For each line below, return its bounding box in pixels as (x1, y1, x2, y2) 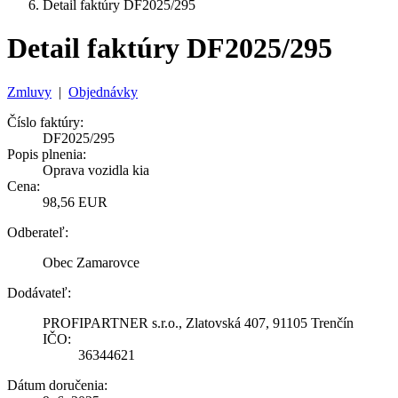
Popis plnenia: (7, 146, 86, 162)
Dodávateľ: (7, 284, 71, 300)
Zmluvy (7, 84, 52, 99)
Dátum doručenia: (7, 377, 107, 393)
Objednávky (68, 84, 138, 99)
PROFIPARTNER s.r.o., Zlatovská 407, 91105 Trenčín (43, 314, 354, 330)
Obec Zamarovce (43, 254, 139, 270)
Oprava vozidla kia (43, 162, 149, 178)
